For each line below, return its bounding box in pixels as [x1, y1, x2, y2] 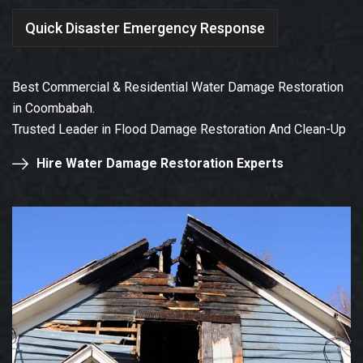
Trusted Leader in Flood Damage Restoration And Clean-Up [12, 122, 346, 138]
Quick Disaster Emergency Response [25, 19, 265, 36]
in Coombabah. [12, 100, 95, 117]
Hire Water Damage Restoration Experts [36, 156, 284, 172]
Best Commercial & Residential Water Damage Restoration [12, 79, 344, 96]
